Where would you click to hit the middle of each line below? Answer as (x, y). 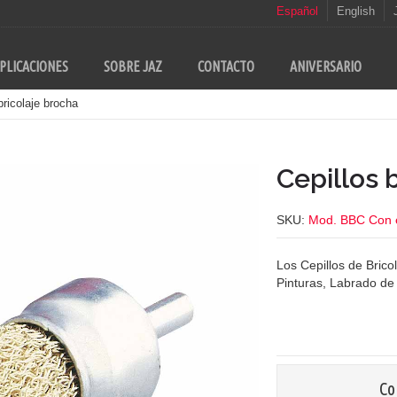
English (356, 12)
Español (297, 12)
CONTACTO (226, 66)
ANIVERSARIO (325, 66)
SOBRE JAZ (132, 66)
